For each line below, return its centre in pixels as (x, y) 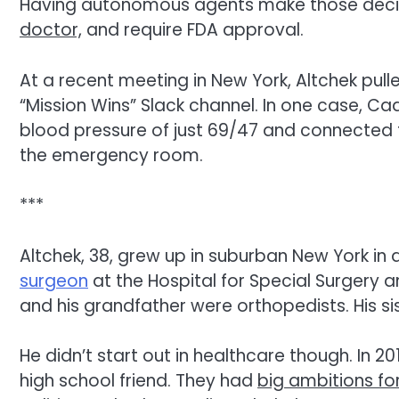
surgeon (54, 281)
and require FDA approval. (193, 30)
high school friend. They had (138, 381)
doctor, (51, 30)
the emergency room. (111, 155)
